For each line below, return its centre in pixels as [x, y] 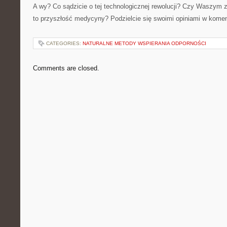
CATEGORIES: [64, 43]
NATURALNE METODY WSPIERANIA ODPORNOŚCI [144, 43]
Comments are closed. [66, 68]
